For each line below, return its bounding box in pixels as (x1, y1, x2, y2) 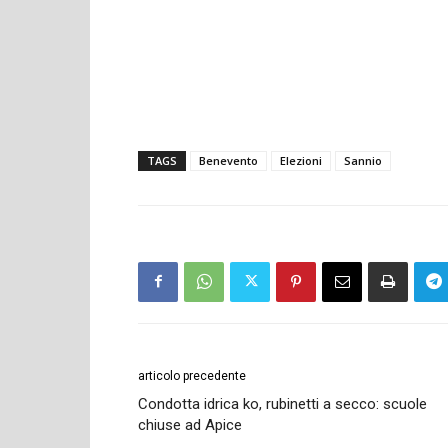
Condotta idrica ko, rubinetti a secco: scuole (138, 394, 427, 413)
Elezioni (280, 152, 322, 168)
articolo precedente (138, 368, 246, 383)
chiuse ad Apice (138, 415, 242, 434)
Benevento (199, 152, 258, 168)
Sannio (344, 152, 382, 168)
